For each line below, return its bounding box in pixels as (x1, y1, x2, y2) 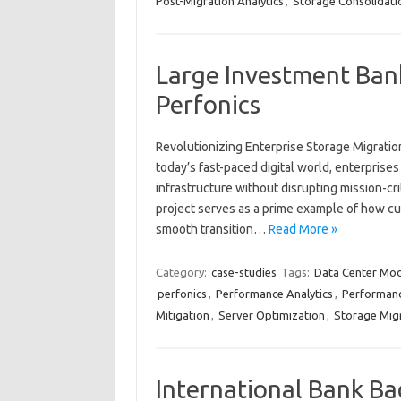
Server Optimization (218, 309, 325, 321)
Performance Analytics (215, 287, 333, 300)
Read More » (268, 222, 337, 236)
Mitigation (155, 309, 209, 321)
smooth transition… (155, 222, 269, 236)
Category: (155, 266, 209, 278)
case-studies (210, 266, 277, 278)
